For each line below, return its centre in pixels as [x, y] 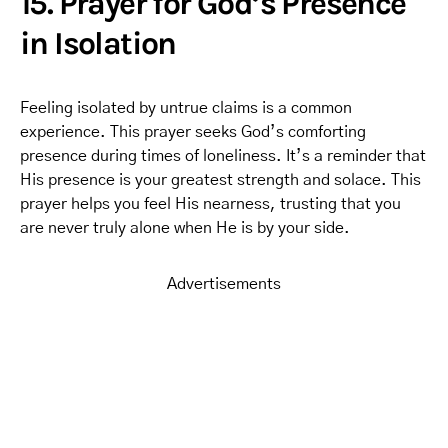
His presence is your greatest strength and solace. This [220, 180]
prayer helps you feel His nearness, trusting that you [210, 204]
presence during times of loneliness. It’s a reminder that [223, 156]
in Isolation [98, 43]
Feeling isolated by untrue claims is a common [186, 108]
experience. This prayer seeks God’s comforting [193, 132]
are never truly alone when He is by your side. [185, 228]
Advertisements [224, 284]
